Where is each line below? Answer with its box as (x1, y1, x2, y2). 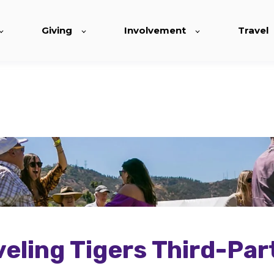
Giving (42, 24, 72, 36)
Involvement (124, 24, 186, 36)
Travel (238, 24, 268, 36)
